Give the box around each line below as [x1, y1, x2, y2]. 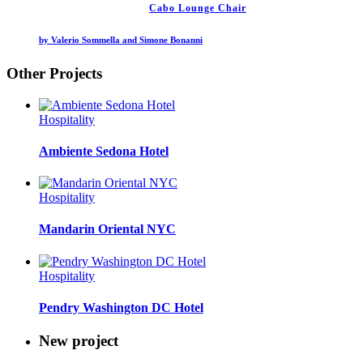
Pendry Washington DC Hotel [39, 300, 203, 314]
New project [39, 332, 118, 350]
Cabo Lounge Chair [149, 2, 246, 14]
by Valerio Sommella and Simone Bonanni [39, 34, 203, 45]
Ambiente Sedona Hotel [39, 143, 169, 158]
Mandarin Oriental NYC [39, 222, 176, 237]
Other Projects [6, 64, 102, 82]
